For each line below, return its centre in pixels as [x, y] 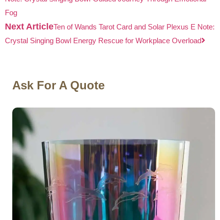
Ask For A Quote [58, 85]
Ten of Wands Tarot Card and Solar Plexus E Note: [134, 27]
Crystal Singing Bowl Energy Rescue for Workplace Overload [103, 40]
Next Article [29, 26]
